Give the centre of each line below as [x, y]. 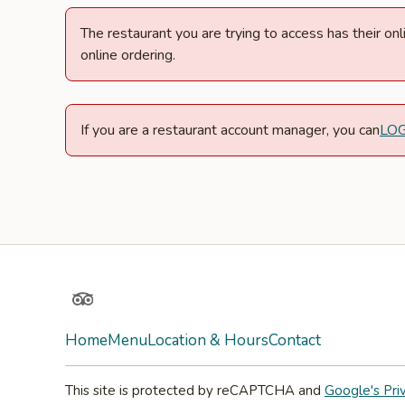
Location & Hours [208, 340]
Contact [295, 340]
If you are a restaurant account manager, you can [230, 130]
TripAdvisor [114, 299]
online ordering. [128, 55]
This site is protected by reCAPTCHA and [195, 390]
